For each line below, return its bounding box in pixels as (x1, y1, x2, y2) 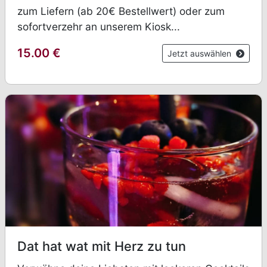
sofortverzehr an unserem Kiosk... (17, 20, 180, 33)
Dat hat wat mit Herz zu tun (17, 238, 186, 254)
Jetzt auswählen (167, 48, 234, 58)
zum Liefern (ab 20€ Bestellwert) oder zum (17, 4, 225, 17)
